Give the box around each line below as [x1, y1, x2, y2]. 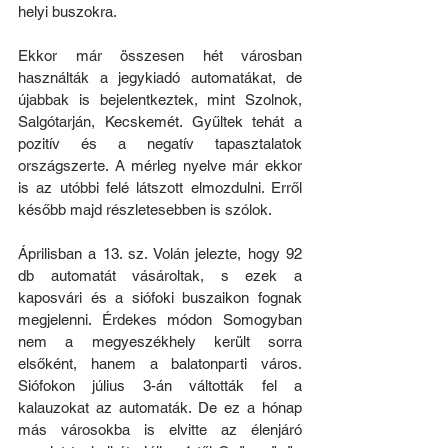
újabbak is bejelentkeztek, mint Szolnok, [18, 91, 302, 109]
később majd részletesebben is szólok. [18, 201, 272, 219]
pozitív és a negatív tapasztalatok [18, 135, 302, 153]
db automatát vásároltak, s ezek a [18, 267, 302, 285]
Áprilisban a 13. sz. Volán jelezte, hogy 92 [18, 245, 302, 263]
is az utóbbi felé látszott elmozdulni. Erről [18, 179, 302, 197]
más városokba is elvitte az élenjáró [18, 421, 302, 439]
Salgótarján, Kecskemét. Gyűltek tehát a [18, 113, 302, 131]
